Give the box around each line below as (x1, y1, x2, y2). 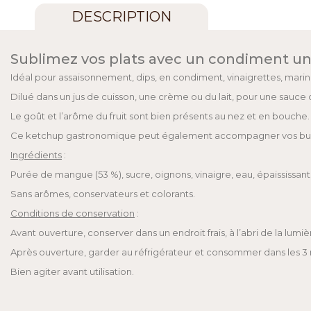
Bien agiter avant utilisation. (10, 266, 134, 278)
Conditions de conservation (10, 208, 135, 219)
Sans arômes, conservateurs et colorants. (10, 188, 195, 200)
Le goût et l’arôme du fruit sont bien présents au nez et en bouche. (10, 110, 310, 122)
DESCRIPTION (72, 8, 171, 26)
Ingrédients (10, 149, 62, 161)
